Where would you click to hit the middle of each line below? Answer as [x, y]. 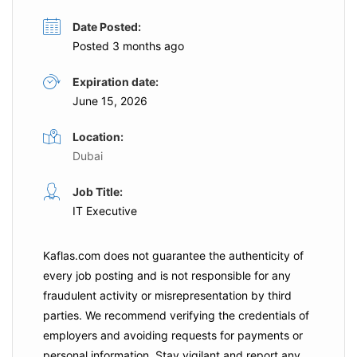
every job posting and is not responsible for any [167, 275]
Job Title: [98, 192]
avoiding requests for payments [206, 335]
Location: [98, 137]
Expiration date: [116, 82]
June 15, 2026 [110, 101]
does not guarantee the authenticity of [202, 255]
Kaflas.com [72, 255]
